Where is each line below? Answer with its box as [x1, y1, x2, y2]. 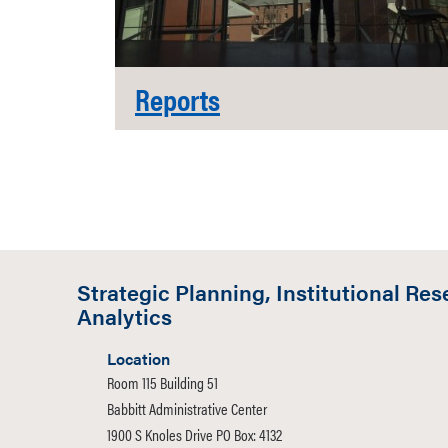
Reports [135, 77, 220, 120]
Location [107, 347, 170, 370]
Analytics [77, 300, 172, 331]
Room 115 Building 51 [107, 371, 218, 394]
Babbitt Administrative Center [107, 397, 267, 420]
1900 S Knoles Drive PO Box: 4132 [107, 423, 282, 446]
